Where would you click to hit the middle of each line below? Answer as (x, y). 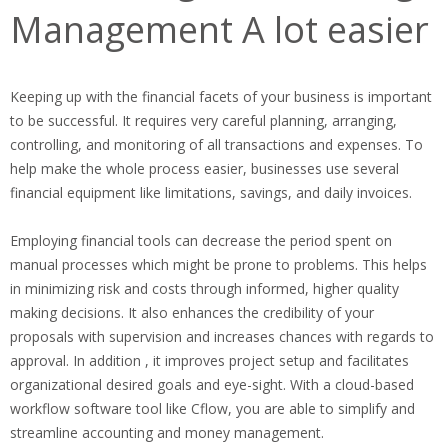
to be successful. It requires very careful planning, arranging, (203, 121)
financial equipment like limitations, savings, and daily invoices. (211, 193)
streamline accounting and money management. (167, 433)
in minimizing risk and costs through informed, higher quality (204, 289)
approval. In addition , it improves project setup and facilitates (209, 361)
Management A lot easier (219, 30)
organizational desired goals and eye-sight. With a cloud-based (212, 385)
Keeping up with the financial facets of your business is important (221, 97)
